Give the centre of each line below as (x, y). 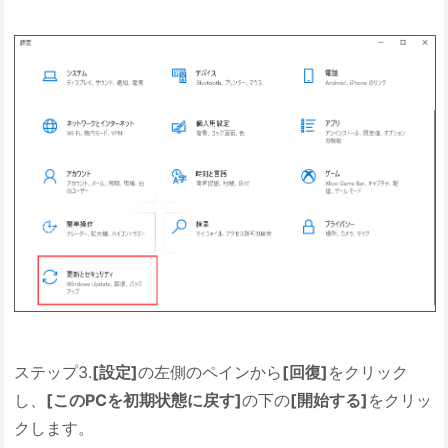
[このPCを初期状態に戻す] (144, 399)
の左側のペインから (210, 371)
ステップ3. (53, 371)
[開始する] (329, 399)
